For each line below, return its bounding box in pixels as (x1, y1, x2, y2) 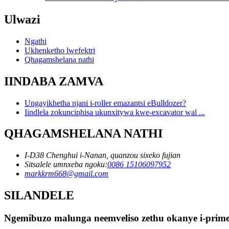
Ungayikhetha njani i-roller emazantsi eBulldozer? (25, 98, 186, 107)
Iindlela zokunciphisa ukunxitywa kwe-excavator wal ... (25, 107, 205, 117)
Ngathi (25, 36, 47, 45)
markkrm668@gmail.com (25, 169, 108, 178)
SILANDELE (4, 189, 74, 202)
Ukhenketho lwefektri (25, 45, 95, 55)
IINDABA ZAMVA (4, 74, 103, 88)
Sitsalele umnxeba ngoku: (25, 160, 107, 169)
